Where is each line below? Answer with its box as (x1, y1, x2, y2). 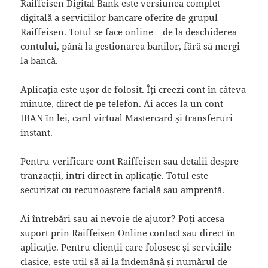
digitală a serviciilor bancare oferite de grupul (20, 11, 218, 23)
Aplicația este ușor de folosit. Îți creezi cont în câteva (20, 83, 246, 95)
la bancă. (20, 54, 59, 66)
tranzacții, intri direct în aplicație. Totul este (20, 169, 209, 181)
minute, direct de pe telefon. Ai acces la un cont (20, 97, 224, 109)
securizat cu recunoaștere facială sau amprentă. (20, 183, 225, 196)
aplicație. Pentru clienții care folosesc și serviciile (20, 240, 232, 253)
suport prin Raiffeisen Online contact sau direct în (20, 226, 236, 239)
